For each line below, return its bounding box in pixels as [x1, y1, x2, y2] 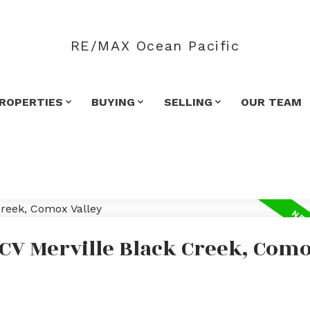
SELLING [163, 95, 212, 109]
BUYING [91, 95, 136, 109]
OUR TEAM [241, 95, 302, 109]
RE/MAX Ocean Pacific [70, 37, 240, 54]
